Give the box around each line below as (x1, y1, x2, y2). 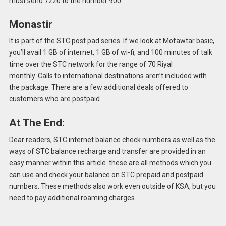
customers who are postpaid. (9, 95, 101, 103)
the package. (9, 83, 50, 92)
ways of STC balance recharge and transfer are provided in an (9, 147, 206, 155)
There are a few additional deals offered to (51, 83, 188, 92)
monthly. (9, 72, 36, 80)
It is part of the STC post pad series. (9, 37, 122, 45)
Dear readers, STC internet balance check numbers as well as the (9, 135, 215, 144)
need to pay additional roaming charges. (9, 193, 136, 202)
